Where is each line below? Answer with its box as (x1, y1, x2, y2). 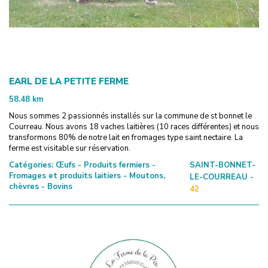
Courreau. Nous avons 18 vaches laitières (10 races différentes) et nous (9, 121, 259, 132)
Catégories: (9, 159, 53, 170)
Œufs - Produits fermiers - (53, 159, 156, 170)
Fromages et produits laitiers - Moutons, (9, 170, 165, 181)
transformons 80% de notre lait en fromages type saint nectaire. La (9, 132, 243, 143)
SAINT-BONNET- (190, 159, 256, 170)
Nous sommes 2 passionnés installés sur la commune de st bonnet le (9, 110, 252, 121)
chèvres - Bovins (9, 181, 72, 192)
